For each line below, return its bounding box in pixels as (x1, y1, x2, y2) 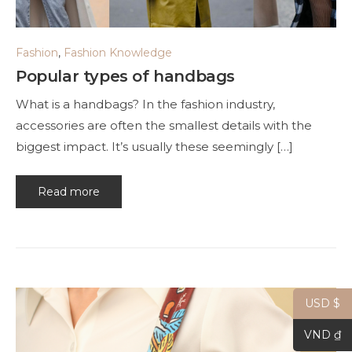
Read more (38, 184, 100, 199)
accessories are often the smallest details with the (16, 118, 312, 134)
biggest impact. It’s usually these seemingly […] (16, 139, 293, 155)
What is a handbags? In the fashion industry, (16, 97, 275, 112)
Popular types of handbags (16, 67, 235, 86)
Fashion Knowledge (64, 46, 172, 60)
